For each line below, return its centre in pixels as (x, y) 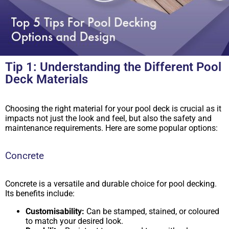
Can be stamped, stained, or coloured (152, 212)
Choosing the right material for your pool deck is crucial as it (113, 109)
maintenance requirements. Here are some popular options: (111, 128)
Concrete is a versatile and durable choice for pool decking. (111, 184)
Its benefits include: (40, 194)
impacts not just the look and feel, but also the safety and (108, 119)
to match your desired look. (74, 221)
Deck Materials (47, 79)
